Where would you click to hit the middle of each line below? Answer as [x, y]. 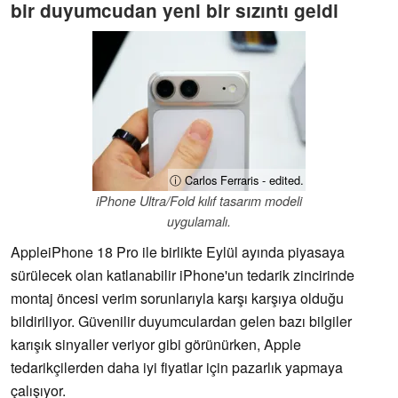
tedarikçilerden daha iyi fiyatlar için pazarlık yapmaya [177, 368]
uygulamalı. [199, 222]
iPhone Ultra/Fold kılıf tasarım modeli [199, 201]
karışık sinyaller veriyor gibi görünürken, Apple [156, 345]
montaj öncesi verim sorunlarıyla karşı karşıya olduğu [177, 298]
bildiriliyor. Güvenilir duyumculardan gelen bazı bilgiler [181, 322]
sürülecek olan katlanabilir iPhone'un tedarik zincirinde [183, 275]
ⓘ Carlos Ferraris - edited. [237, 180]
